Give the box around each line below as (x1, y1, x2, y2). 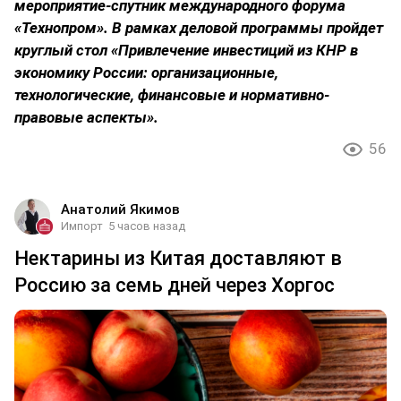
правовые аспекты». (14, 107, 158, 126)
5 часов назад (108, 218, 185, 233)
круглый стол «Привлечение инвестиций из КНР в (14, 40, 358, 59)
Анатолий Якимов (61, 200, 180, 218)
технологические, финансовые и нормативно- (14, 85, 329, 104)
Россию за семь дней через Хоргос (14, 273, 335, 296)
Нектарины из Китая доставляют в (14, 246, 342, 269)
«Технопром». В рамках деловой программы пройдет (14, 18, 383, 37)
